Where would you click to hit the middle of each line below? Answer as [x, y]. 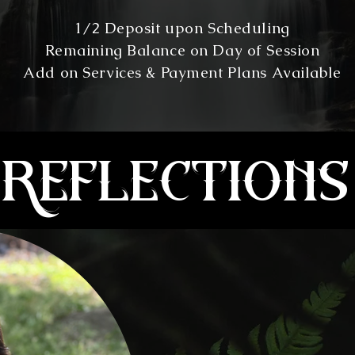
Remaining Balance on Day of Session [182, 51]
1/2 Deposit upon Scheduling [182, 29]
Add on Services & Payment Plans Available [182, 73]
